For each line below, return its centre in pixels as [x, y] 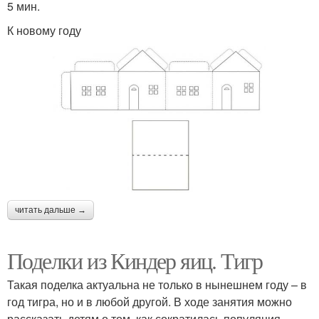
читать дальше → [51, 210]
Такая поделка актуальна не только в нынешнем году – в [157, 284]
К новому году [44, 31]
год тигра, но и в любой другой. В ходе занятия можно [150, 301]
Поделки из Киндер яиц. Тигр [135, 260]
